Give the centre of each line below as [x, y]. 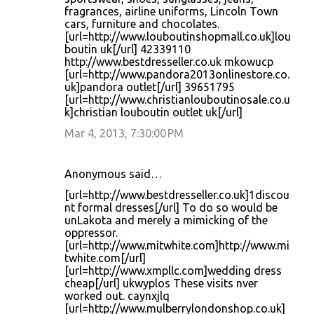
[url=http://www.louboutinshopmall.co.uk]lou [178, 36]
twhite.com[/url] [105, 258]
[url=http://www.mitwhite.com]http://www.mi [177, 245]
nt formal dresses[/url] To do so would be [171, 207]
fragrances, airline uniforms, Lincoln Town [171, 11]
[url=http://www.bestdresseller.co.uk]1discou [177, 195]
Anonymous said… [113, 174]
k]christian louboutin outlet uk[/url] [153, 112]
